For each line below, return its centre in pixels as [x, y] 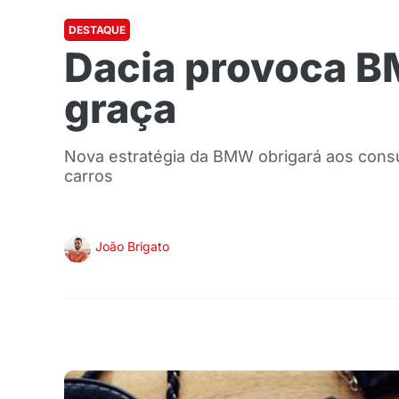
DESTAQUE [97, 30]
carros [89, 176]
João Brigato [132, 246]
